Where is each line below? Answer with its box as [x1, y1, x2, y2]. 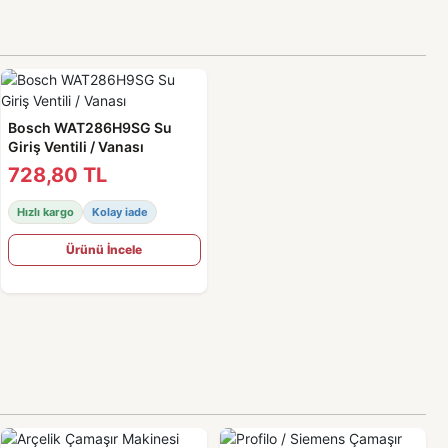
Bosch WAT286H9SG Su [7, 118, 172, 136]
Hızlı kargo [16, 204, 74, 219]
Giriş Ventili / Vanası [7, 137, 144, 155]
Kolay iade [91, 204, 148, 219]
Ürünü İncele [66, 241, 143, 257]
